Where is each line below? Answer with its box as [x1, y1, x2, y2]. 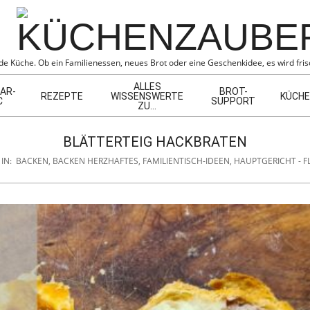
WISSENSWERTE [111, 91, 183, 102]
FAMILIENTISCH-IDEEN [142, 154, 230, 167]
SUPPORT [211, 95, 255, 107]
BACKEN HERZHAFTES [52, 154, 138, 167]
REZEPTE [41, 91, 83, 102]
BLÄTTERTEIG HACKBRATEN [63, 133, 247, 150]
